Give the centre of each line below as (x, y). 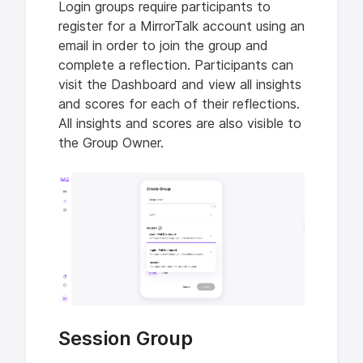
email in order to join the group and (163, 45)
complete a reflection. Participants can (176, 65)
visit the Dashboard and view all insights (180, 84)
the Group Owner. (111, 143)
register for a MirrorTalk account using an (181, 26)
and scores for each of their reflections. (179, 104)
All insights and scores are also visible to (180, 123)
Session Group (126, 339)
